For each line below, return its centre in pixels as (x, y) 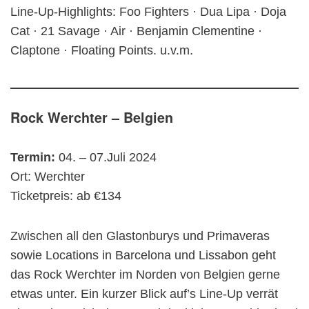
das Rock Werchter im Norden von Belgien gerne (145, 274)
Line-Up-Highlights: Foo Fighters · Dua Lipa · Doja (148, 11)
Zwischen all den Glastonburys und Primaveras (140, 236)
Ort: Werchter (48, 176)
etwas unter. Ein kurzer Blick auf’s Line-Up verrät (144, 293)
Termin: (34, 157)
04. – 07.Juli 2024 (108, 157)
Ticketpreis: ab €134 (66, 196)
